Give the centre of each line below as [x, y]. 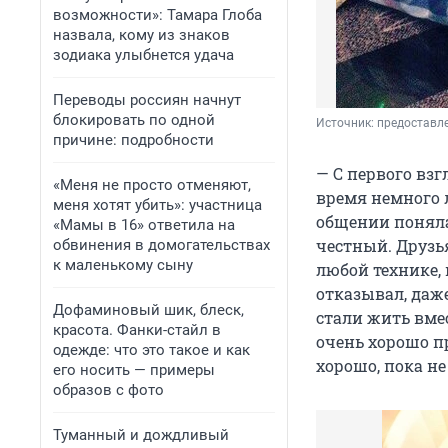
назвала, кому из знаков [141, 35]
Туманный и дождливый [141, 435]
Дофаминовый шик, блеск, [148, 310]
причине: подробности [133, 140]
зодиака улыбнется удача [143, 55]
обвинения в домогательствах [161, 245]
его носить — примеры [134, 370]
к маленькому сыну [123, 265]
